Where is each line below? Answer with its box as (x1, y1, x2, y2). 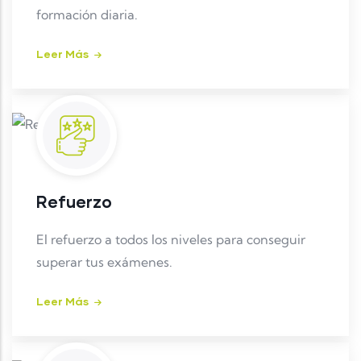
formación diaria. (36, 6, 138, 23)
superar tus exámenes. (36, 254, 172, 271)
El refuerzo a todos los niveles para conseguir (36, 231, 305, 248)
